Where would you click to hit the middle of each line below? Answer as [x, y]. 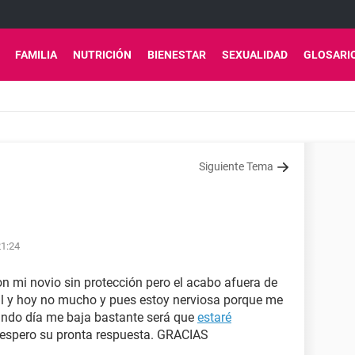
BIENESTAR [177, 55]
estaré [214, 317]
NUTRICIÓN [102, 55]
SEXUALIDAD [255, 55]
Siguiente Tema [236, 166]
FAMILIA [36, 55]
